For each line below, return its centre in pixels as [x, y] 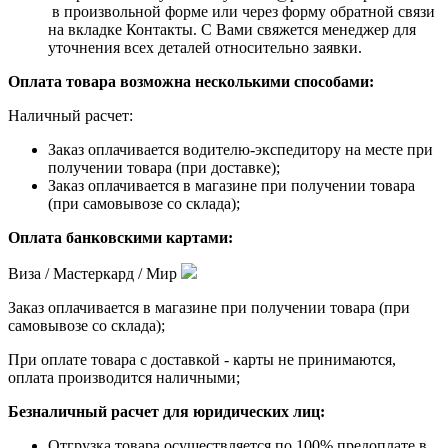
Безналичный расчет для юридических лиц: [166, 411]
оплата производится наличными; [124, 377]
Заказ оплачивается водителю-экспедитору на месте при [240, 149]
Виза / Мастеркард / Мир [94, 273]
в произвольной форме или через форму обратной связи [241, 11]
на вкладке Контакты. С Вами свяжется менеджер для [232, 29]
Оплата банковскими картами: [122, 237]
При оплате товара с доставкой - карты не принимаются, [202, 359]
